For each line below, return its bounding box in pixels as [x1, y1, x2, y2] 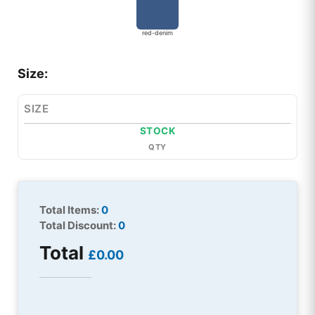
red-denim [142, 29, 173, 37]
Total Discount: [39, 219, 118, 233]
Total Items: [39, 203, 101, 217]
